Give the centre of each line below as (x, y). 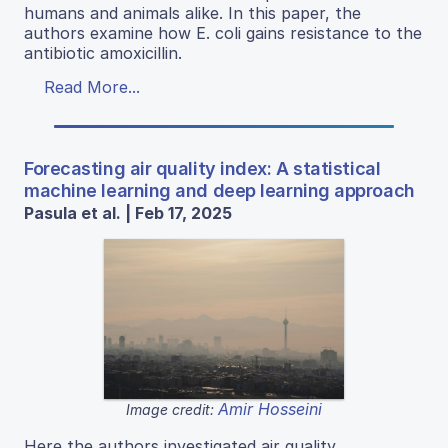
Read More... (92, 87)
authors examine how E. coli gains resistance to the (223, 33)
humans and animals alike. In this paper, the (192, 13)
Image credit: (172, 410)
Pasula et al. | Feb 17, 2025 (128, 213)
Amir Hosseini (270, 409)
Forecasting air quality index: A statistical (202, 169)
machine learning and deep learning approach (219, 191)
